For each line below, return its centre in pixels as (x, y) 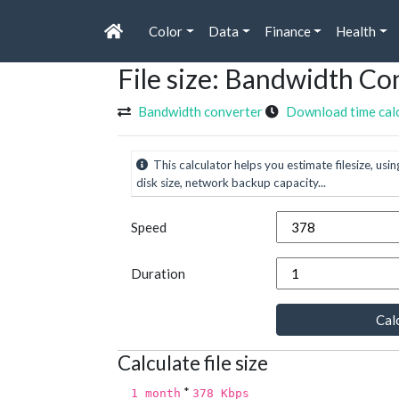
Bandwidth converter (200, 112)
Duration (158, 274)
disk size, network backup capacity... (231, 183)
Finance (287, 32)
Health (356, 32)
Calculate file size (193, 363)
